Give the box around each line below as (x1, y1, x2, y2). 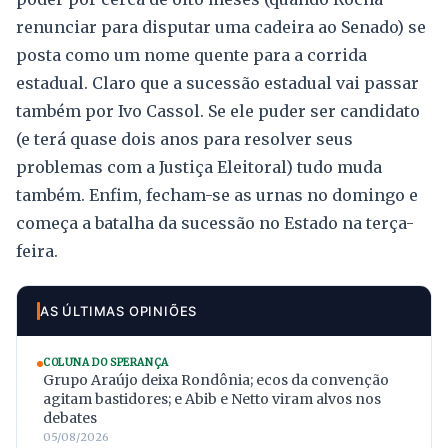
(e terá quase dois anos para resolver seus (16, 129, 353, 150)
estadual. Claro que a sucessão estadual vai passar (16, 73, 419, 94)
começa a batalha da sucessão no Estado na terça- (16, 213, 414, 234)
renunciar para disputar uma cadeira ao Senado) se (16, 17, 426, 38)
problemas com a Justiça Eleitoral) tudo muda (16, 157, 382, 178)
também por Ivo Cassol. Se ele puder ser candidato (16, 101, 420, 122)
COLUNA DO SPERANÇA (43, 356, 169, 370)
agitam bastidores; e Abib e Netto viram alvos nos (43, 390, 381, 409)
